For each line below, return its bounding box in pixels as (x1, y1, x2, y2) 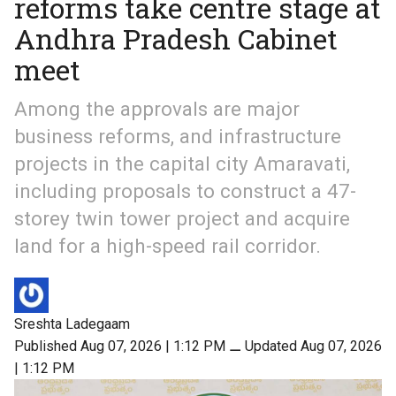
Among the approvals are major (14, 97, 300, 121)
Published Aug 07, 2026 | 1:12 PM (14, 337, 225, 354)
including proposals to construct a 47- (14, 179, 356, 203)
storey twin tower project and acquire (14, 207, 350, 231)
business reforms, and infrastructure (14, 125, 341, 148)
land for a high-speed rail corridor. (14, 234, 321, 258)
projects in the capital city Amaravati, (14, 152, 350, 176)
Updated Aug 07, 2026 (245, 337, 382, 354)
